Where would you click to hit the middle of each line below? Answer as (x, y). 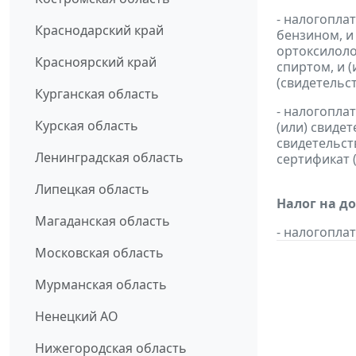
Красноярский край (96, 62)
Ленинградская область (109, 158)
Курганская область (97, 94)
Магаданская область (103, 221)
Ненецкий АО (77, 317)
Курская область (87, 126)
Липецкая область (92, 190)
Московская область (99, 253)
